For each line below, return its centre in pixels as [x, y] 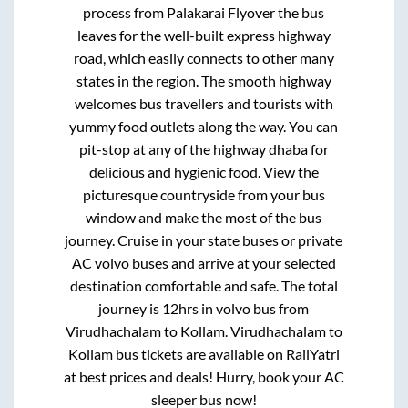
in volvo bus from [255, 308]
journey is [131, 308]
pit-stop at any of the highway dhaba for [204, 148]
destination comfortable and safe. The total [204, 285]
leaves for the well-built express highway [204, 35]
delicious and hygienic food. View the [204, 171]
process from [125, 12]
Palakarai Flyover [221, 12]
